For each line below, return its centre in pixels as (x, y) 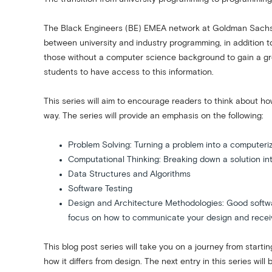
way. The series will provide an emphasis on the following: (154, 116)
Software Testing (100, 189)
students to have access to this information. (129, 72)
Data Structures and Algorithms (129, 174)
